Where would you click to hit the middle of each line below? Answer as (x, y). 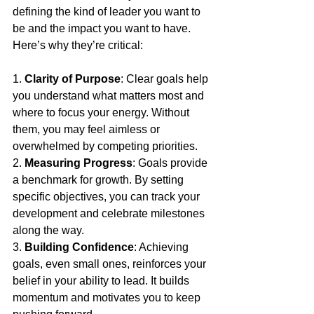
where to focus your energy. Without (102, 113)
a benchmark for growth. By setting (100, 180)
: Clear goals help (166, 79)
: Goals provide (171, 163)
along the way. (48, 231)
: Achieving (163, 247)
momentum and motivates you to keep (108, 298)
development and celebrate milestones (110, 214)
